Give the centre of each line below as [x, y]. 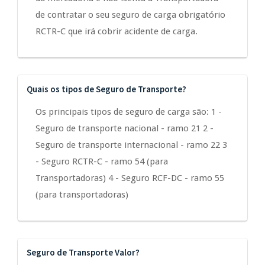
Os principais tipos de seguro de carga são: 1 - [129, 112]
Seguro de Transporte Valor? [83, 253]
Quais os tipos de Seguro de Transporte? [106, 89]
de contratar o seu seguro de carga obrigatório [130, 15]
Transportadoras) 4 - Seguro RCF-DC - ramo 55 [130, 178]
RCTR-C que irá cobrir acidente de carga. [117, 32]
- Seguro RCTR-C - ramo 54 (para [102, 162]
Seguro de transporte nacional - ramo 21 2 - [125, 129]
